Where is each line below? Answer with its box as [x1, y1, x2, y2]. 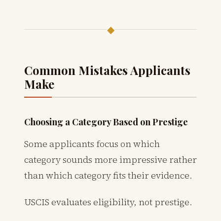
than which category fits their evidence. [24, 169, 192, 182]
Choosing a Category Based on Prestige [24, 115, 188, 128]
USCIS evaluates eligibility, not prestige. [24, 195, 192, 208]
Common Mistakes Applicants [24, 62, 190, 78]
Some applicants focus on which [24, 137, 160, 150]
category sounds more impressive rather [24, 153, 197, 166]
